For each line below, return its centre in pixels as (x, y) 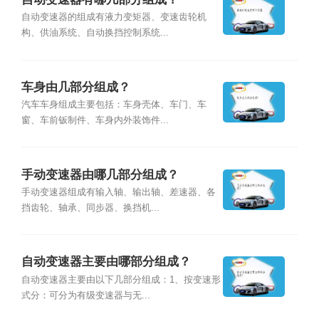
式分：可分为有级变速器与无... (85, 295)
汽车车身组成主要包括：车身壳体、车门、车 (114, 105)
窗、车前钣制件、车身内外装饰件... (95, 121)
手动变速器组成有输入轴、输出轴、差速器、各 (118, 192)
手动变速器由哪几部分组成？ (100, 174)
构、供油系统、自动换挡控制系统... (95, 33)
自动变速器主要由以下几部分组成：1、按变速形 (121, 279)
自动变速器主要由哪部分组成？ (106, 262)
